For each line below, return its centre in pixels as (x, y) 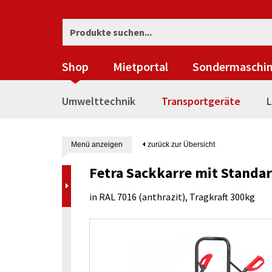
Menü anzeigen (97, 144)
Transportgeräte (201, 101)
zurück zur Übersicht (180, 144)
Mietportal (141, 66)
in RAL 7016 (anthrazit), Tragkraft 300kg (172, 197)
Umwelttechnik (99, 101)
